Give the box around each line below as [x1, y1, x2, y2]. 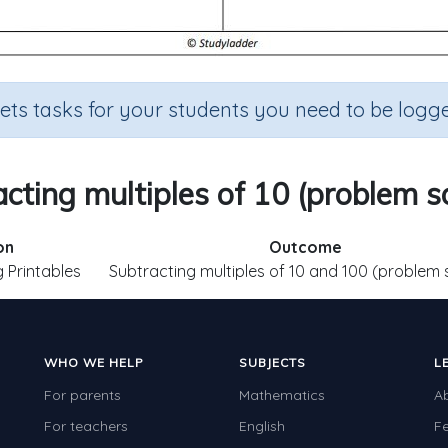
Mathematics [239, 386, 325, 404]
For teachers [44, 417, 128, 435]
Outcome [268, 237, 342, 257]
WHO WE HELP [44, 355, 144, 370]
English [239, 417, 285, 435]
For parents [44, 386, 121, 404]
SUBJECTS [239, 355, 306, 370]
